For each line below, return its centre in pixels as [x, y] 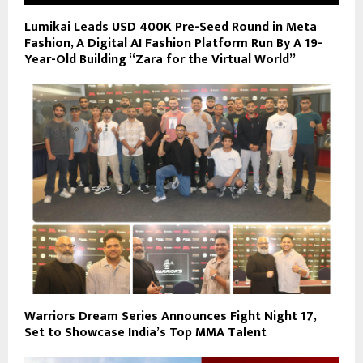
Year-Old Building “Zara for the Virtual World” [160, 60]
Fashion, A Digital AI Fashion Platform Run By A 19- [173, 44]
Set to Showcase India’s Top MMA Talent [145, 332]
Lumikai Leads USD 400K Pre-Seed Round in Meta [171, 28]
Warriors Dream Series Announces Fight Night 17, [170, 316]
